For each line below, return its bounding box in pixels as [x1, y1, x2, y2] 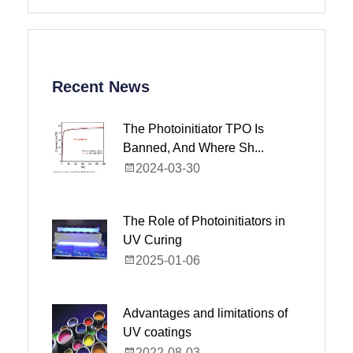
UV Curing [123, 233, 182, 247]
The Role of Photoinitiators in [123, 214, 285, 228]
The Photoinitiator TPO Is [123, 122, 264, 136]
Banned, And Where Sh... [123, 141, 264, 154]
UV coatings [123, 325, 191, 339]
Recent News [52, 78, 150, 95]
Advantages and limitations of [123, 307, 288, 320]
